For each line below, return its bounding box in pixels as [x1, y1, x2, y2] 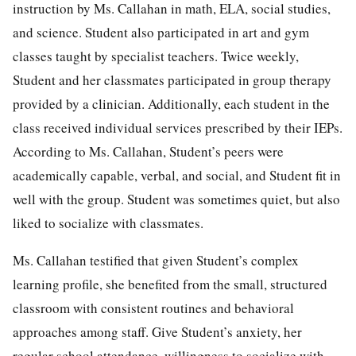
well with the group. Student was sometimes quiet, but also [13, 189, 340, 208]
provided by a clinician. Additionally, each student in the [13, 94, 330, 113]
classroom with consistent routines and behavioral [13, 298, 294, 317]
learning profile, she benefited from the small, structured [13, 274, 327, 293]
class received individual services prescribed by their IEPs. [13, 118, 342, 137]
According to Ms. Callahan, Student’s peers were [13, 141, 284, 161]
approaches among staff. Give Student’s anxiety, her [13, 322, 302, 341]
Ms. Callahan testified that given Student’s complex [13, 250, 299, 269]
